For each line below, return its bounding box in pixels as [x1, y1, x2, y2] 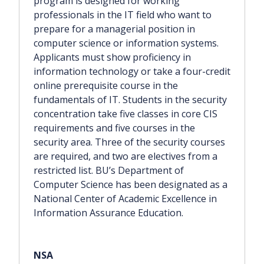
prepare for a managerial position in [34, 22, 195, 36]
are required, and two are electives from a [34, 150, 217, 163]
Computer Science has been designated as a [34, 178, 227, 192]
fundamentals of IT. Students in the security [34, 93, 227, 107]
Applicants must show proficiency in [34, 51, 191, 64]
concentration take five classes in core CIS [34, 107, 217, 121]
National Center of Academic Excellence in [34, 192, 217, 206]
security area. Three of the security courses [34, 136, 225, 149]
